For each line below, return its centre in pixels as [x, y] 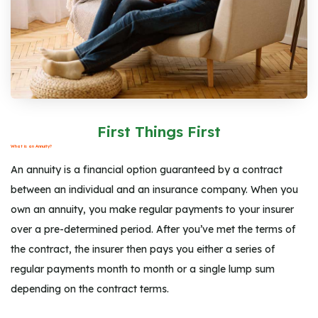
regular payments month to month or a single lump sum [143, 269]
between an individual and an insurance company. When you [154, 189]
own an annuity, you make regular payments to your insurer [152, 209]
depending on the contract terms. [90, 289]
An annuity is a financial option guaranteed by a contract [147, 169]
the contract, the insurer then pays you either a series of [143, 249]
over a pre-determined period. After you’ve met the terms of [153, 229]
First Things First [159, 131]
